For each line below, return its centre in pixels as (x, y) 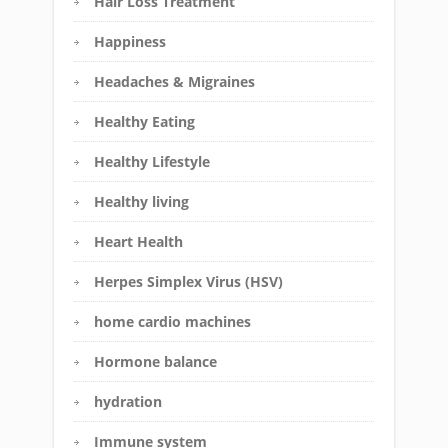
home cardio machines (172, 322)
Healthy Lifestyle (152, 162)
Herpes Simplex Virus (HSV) (188, 282)
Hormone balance (155, 362)
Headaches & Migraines (174, 82)
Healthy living (141, 202)
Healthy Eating (144, 122)
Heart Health (138, 242)
